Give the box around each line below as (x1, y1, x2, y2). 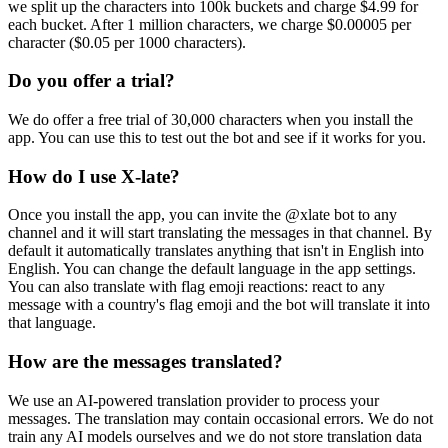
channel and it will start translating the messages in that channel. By (8, 224, 432, 242)
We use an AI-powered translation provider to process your (8, 391, 379, 409)
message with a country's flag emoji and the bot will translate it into (8, 296, 430, 314)
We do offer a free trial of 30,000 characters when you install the (8, 111, 413, 128)
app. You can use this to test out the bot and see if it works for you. (8, 129, 426, 146)
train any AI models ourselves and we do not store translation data (8, 427, 422, 445)
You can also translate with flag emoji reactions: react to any (8, 278, 385, 296)
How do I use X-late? (8, 165, 180, 187)
